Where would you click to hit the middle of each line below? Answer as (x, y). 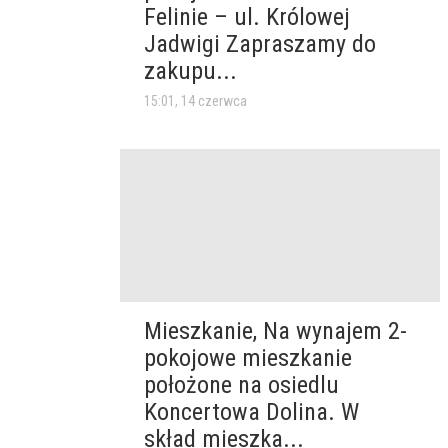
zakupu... (190, 71)
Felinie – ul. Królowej (247, 17)
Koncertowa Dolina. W (251, 411)
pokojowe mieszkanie (248, 357)
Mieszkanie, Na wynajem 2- (275, 330)
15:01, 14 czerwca (195, 101)
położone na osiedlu (241, 384)
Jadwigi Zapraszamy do (260, 44)
